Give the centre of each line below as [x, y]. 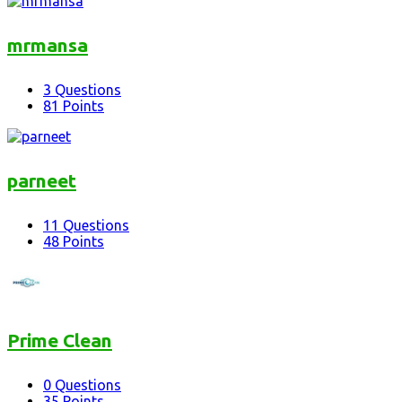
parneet [42, 180]
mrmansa [48, 45]
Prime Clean [60, 340]
